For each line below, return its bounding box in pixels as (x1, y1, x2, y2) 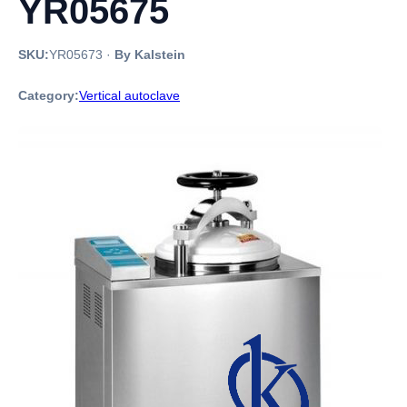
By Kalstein (114, 47, 185, 62)
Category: (18, 88, 79, 103)
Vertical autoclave (79, 88, 180, 103)
